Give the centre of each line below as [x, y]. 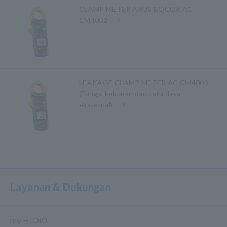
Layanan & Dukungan [61, 187]
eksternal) [96, 104]
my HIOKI [29, 220]
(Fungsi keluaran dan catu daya [130, 93]
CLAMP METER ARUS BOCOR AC [136, 9]
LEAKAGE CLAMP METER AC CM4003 [144, 82]
